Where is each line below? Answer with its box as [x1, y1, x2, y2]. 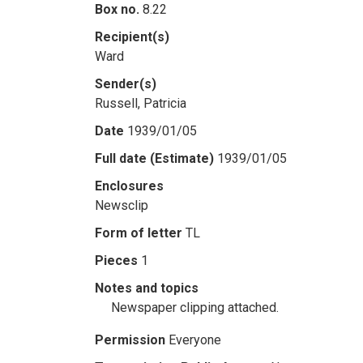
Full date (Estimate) [95, 151, 214, 166]
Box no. [95, 2, 139, 17]
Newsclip [95, 198, 148, 213]
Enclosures [95, 178, 164, 194]
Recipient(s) [95, 29, 169, 45]
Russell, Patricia [95, 96, 186, 111]
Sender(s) [95, 76, 156, 92]
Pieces [95, 253, 138, 268]
